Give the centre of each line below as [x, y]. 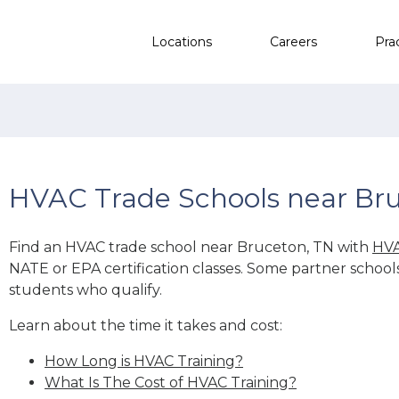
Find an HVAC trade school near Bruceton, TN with [191, 247]
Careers [293, 41]
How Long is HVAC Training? [144, 361]
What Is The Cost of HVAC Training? [171, 382]
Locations [182, 41]
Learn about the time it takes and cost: [146, 325]
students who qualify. [85, 289]
